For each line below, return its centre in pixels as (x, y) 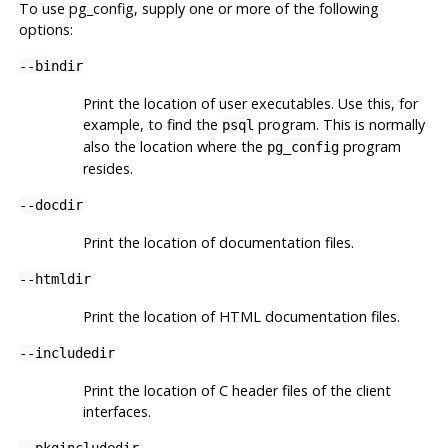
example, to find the (152, 124)
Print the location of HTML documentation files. (241, 316)
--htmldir (54, 278)
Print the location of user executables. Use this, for (250, 103)
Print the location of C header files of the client (236, 390)
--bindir (50, 65)
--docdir (50, 204)
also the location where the (174, 146)
